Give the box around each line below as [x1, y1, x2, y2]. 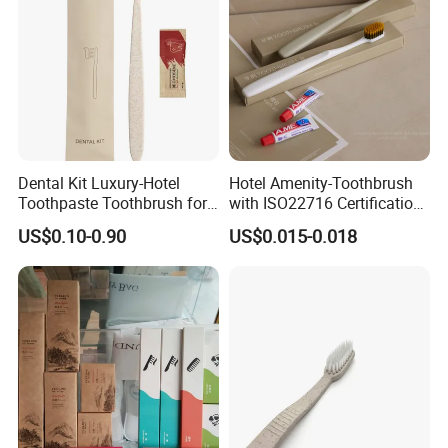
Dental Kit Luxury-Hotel [18, 171, 181, 194]
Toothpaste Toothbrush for [18, 191, 208, 214]
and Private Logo [228, 211, 349, 234]
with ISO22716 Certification [228, 191, 422, 214]
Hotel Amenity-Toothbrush [228, 171, 413, 194]
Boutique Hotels [18, 211, 131, 234]
